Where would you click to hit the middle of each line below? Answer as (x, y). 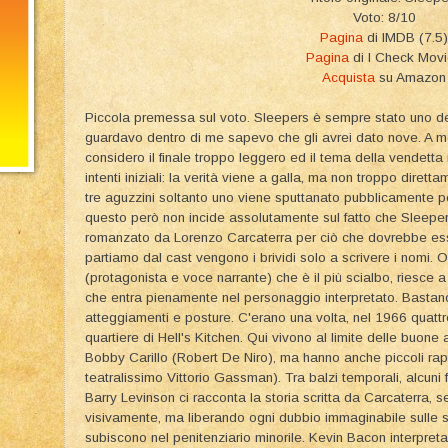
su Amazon (410, 77)
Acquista (348, 77)
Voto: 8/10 (384, 17)
